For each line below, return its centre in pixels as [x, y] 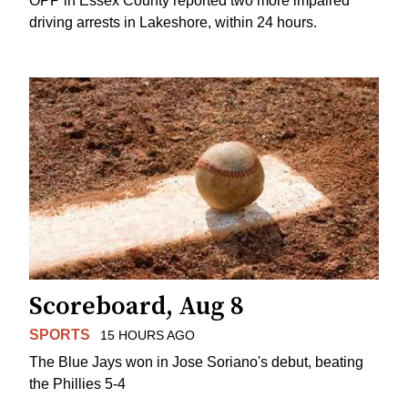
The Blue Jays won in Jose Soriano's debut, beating [196, 362]
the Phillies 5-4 [77, 384]
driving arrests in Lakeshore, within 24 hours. [173, 22]
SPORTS [60, 334]
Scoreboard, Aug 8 [137, 306]
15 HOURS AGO [147, 335]
